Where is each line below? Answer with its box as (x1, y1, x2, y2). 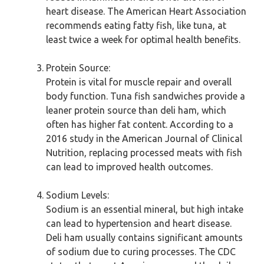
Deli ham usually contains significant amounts (46, 232, 243, 243)
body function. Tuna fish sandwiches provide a (46, 91, 245, 101)
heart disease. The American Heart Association (46, 6, 246, 16)
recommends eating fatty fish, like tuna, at (46, 20, 226, 31)
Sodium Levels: (46, 190, 109, 200)
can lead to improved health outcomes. (46, 161, 213, 172)
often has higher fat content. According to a (46, 119, 233, 130)
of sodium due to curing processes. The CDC (46, 246, 236, 257)
